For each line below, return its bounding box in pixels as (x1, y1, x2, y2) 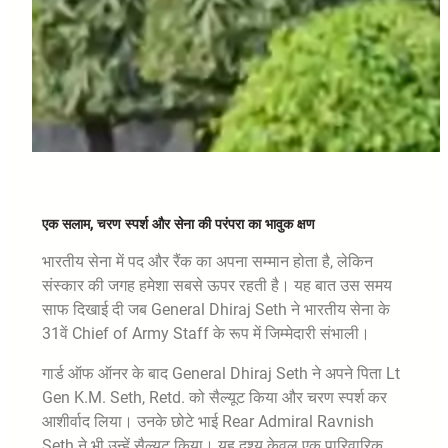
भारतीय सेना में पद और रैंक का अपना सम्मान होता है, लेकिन (42, 251, 373, 271)
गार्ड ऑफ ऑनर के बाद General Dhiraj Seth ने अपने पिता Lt (42, 363, 400, 383)
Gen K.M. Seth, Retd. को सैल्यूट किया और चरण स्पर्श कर (42, 387, 387, 407)
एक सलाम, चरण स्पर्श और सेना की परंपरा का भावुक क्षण (42, 213, 315, 233)
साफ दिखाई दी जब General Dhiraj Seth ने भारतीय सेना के (42, 299, 390, 319)
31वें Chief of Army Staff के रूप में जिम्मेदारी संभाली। (42, 323, 370, 343)
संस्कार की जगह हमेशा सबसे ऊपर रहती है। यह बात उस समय (42, 275, 392, 295)
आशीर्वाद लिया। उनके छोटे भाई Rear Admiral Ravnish (42, 411, 374, 431)
